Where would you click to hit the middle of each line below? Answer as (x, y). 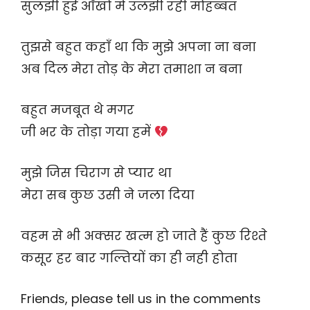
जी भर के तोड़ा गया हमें (88, 132)
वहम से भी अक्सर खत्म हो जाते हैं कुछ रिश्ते (144, 236)
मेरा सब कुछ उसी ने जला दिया (108, 195)
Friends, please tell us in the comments (141, 299)
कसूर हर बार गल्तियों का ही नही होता (129, 258)
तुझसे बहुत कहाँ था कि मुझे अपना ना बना (138, 47)
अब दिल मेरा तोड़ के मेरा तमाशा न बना (131, 69)
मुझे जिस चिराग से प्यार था (96, 173)
